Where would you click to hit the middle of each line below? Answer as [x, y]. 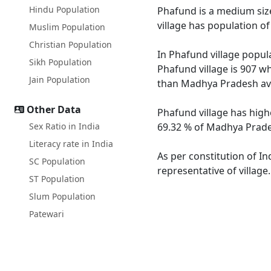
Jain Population [60, 80]
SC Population [57, 161]
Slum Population [62, 196]
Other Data [54, 109]
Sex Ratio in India [64, 126]
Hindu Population [64, 9]
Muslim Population [67, 27]
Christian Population [70, 44]
